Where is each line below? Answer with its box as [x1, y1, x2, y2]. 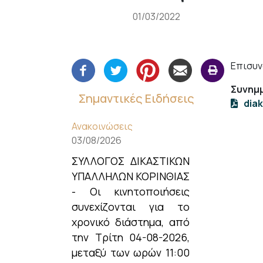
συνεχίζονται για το [72, 200, 190, 214]
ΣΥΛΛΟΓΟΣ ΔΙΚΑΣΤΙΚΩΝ [72, 154, 190, 168]
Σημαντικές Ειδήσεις [79, 90, 194, 106]
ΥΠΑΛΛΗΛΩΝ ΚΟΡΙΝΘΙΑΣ [72, 169, 190, 183]
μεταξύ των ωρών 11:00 [72, 245, 190, 259]
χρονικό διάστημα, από [72, 215, 190, 229]
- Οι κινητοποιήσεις [72, 184, 190, 198]
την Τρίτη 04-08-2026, [72, 230, 190, 244]
